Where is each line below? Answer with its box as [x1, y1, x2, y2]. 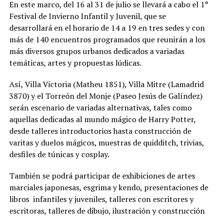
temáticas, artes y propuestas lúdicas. [9, 57, 142, 69]
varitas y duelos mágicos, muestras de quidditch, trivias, [9, 137, 204, 148]
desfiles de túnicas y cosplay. [9, 149, 111, 160]
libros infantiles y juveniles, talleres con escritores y [9, 194, 194, 205]
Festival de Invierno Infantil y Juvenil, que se [9, 11, 166, 22]
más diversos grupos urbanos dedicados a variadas [9, 46, 184, 57]
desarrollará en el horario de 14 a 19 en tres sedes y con [9, 22, 205, 34]
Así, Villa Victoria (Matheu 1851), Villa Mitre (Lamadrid [9, 79, 204, 90]
